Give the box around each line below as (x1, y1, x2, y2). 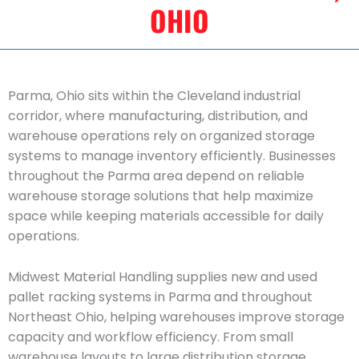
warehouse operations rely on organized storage (8, 127, 315, 146)
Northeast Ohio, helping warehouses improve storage (8, 307, 345, 326)
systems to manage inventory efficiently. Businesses (8, 147, 336, 166)
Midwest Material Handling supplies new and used (8, 267, 317, 286)
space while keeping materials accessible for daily (8, 207, 324, 226)
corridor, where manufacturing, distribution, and (8, 107, 308, 126)
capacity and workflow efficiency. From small (8, 327, 293, 346)
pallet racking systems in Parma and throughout (8, 287, 313, 306)
